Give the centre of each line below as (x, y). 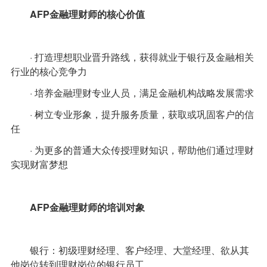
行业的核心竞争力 (49, 72)
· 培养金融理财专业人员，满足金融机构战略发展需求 (132, 93)
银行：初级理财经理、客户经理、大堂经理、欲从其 (130, 250)
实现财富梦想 (39, 164)
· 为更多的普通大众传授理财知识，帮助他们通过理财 (132, 150)
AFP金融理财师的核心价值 (77, 14)
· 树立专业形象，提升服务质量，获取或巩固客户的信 (132, 114)
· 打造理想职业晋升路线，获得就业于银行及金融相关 (132, 57)
